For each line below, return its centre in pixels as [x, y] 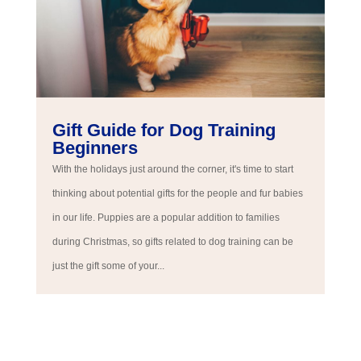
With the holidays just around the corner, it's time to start [172, 170]
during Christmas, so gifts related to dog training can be [172, 242]
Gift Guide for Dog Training [164, 131]
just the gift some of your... [108, 266]
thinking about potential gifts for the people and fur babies [177, 194]
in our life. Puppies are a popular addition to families [166, 218]
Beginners [95, 148]
